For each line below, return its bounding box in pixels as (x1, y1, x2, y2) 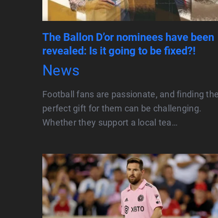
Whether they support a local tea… (42, 117, 178, 128)
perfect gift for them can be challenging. (42, 103, 202, 114)
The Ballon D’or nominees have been (42, 31, 214, 44)
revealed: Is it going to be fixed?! (42, 45, 196, 57)
